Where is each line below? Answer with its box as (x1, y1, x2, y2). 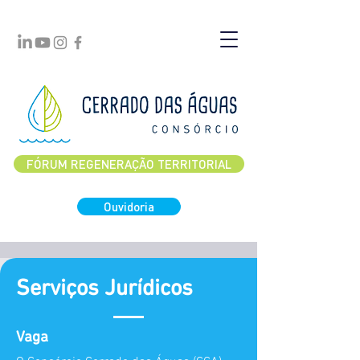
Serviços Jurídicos (16, 274, 193, 300)
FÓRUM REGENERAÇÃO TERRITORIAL (27, 156, 231, 172)
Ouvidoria (104, 198, 154, 215)
